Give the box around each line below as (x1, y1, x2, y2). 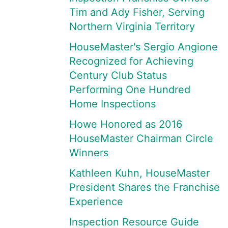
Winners (69, 147, 108, 159)
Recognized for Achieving (69, 55, 193, 67)
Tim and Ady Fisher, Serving (69, 6, 205, 18)
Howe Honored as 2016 (69, 118, 182, 130)
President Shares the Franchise (69, 181, 220, 193)
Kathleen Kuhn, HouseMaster (69, 167, 210, 179)
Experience (69, 195, 123, 208)
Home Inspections (69, 98, 156, 110)
